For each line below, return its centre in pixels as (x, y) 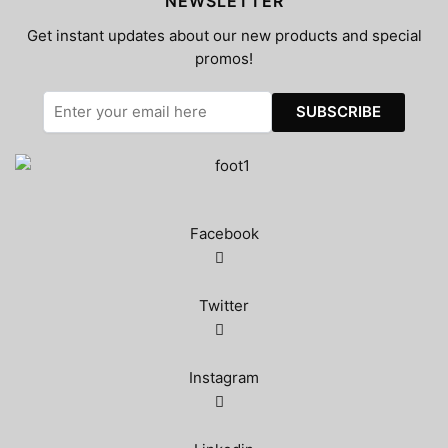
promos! (224, 59)
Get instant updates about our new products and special (224, 36)
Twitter (224, 306)
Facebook (224, 234)
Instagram (224, 378)
